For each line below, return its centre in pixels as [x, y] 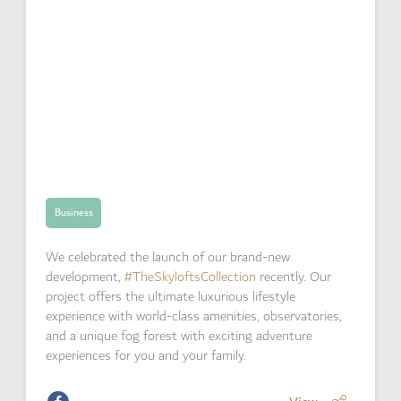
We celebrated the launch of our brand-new [168, 257]
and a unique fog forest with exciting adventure [179, 336]
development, [85, 277]
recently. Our [294, 277]
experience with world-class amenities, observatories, [194, 316]
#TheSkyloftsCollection [191, 277]
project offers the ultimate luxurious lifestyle [171, 296]
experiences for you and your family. [146, 355]
